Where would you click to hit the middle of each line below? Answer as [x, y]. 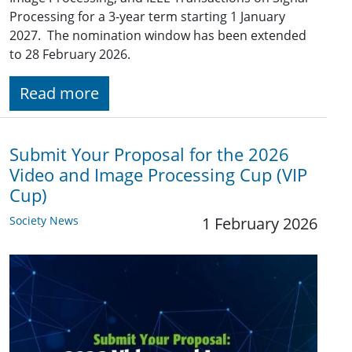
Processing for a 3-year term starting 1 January [147, 17]
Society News [44, 221]
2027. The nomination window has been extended [158, 36]
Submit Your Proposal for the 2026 [149, 155]
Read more [59, 93]
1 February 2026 [260, 224]
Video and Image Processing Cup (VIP [158, 175]
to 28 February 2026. [70, 55]
